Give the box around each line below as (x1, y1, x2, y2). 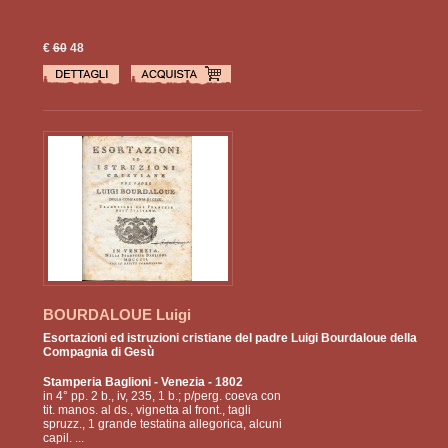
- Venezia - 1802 (150, 375, 243, 390)
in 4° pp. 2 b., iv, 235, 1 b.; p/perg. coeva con (42, 389, 281, 404)
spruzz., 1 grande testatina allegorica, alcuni (42, 417, 282, 432)
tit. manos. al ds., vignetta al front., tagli (42, 403, 251, 418)
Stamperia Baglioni (42, 375, 151, 390)
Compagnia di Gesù (42, 345, 154, 360)
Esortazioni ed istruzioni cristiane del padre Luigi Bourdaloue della (42, 331, 417, 346)
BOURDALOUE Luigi (42, 306, 191, 324)
